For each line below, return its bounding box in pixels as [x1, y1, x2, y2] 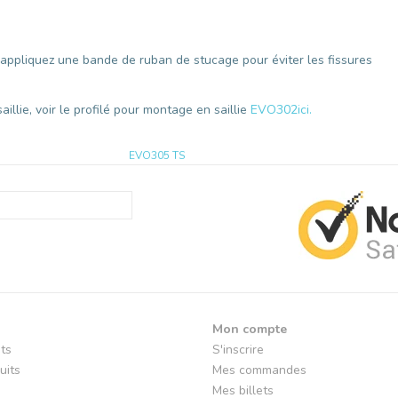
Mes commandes [212, 361, 306, 378]
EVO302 [251, 100, 298, 118]
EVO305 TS [128, 147, 185, 163]
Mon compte [212, 320, 287, 338]
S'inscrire [212, 340, 264, 358]
